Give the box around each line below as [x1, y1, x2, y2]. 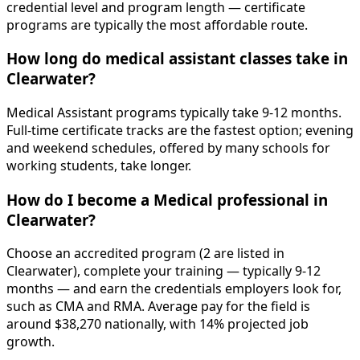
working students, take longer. [6, 156, 191, 174]
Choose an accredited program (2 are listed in [6, 244, 284, 263]
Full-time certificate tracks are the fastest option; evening [6, 121, 354, 139]
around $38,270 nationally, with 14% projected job [6, 315, 309, 333]
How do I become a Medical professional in [6, 189, 328, 210]
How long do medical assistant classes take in [6, 48, 348, 69]
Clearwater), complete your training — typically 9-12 [6, 262, 321, 280]
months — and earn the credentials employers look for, [6, 280, 342, 298]
